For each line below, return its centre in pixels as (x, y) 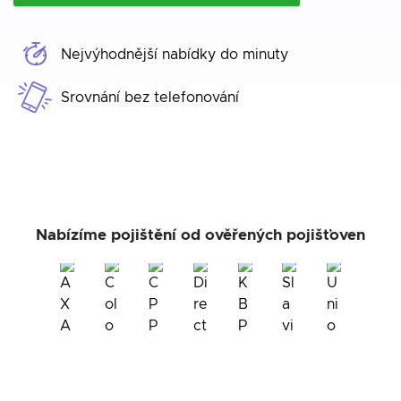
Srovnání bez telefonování (150, 98)
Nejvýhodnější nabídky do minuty (175, 55)
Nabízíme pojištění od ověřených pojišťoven (200, 235)
